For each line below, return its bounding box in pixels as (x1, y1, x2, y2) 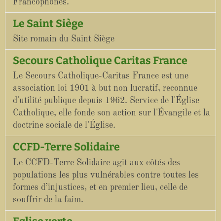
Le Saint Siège (13, 17, 83, 31)
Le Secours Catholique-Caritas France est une (13, 72, 188, 81)
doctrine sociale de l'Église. (13, 121, 115, 130)
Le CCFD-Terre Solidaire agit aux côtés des (13, 158, 180, 167)
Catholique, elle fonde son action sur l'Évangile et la (13, 109, 210, 118)
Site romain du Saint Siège (13, 35, 114, 44)
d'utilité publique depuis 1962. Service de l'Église (13, 96, 199, 106)
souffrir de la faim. (13, 195, 83, 204)
